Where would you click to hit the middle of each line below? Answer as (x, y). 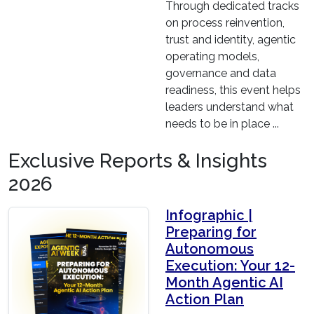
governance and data (221, 74)
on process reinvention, (225, 23)
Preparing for (211, 232)
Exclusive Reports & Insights (138, 161)
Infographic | (209, 216)
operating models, (212, 57)
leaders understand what (230, 107)
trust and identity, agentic (231, 40)
